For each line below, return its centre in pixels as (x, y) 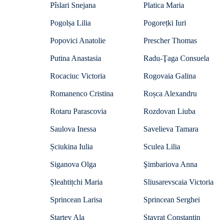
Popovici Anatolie (78, 41)
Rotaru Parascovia (78, 111)
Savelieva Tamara (171, 129)
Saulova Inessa (73, 129)
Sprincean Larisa (76, 200)
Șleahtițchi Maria (76, 182)
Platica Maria (164, 5)
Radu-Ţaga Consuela (176, 58)
